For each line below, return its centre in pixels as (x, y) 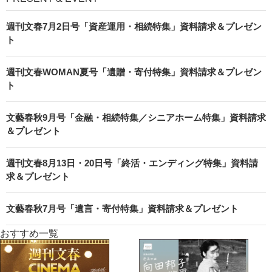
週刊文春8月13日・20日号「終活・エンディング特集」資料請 (132, 163)
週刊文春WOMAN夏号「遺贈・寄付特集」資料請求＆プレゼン (134, 72)
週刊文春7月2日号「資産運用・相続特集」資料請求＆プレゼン (134, 27)
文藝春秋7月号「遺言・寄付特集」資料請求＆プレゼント (122, 209)
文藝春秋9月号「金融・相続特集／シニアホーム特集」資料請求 (136, 118)
